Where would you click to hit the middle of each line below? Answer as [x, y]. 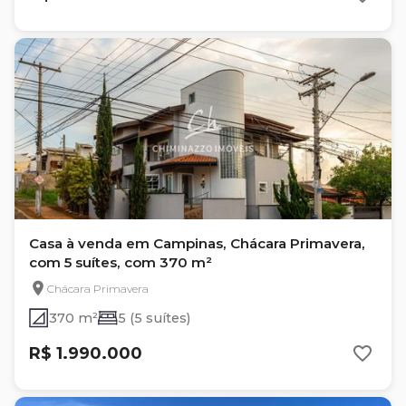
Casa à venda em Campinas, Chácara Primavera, [197, 243]
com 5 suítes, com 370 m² [121, 262]
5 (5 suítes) [154, 318]
